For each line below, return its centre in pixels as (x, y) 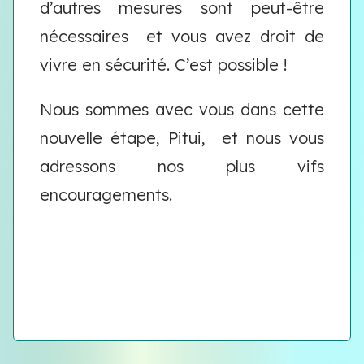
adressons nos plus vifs (182, 166)
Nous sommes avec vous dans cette (182, 109)
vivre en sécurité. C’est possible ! (164, 65)
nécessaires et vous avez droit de (182, 36)
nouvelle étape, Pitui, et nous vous (182, 138)
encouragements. (106, 195)
